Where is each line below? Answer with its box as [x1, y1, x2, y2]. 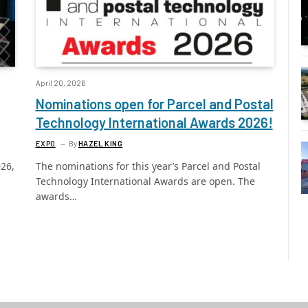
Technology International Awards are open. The [35, 175, 255, 188]
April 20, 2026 [35, 78, 85, 88]
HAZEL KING [78, 139, 123, 148]
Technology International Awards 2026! [35, 114, 273, 131]
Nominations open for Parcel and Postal [35, 96, 274, 113]
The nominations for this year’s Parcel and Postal [35, 159, 261, 173]
